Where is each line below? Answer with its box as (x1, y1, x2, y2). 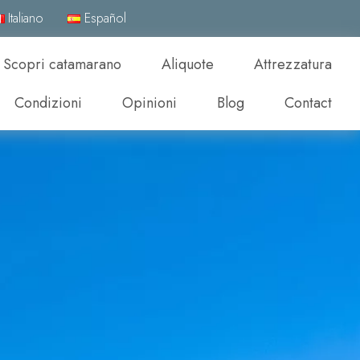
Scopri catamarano (2, 54, 121, 75)
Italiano (8, 9, 44, 27)
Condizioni (14, 92, 82, 113)
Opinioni (121, 92, 177, 113)
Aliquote (161, 54, 214, 75)
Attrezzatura (253, 54, 332, 75)
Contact (284, 92, 332, 113)
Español (84, 9, 127, 27)
